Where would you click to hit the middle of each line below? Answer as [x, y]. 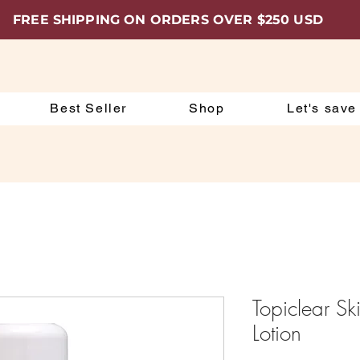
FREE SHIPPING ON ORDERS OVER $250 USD [168, 20]
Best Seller [88, 108]
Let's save [321, 108]
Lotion [277, 333]
